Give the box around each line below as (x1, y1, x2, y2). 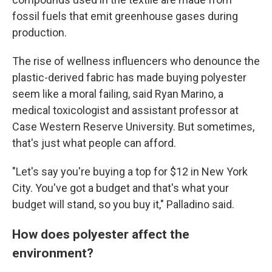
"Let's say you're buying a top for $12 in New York (12, 165, 248, 178)
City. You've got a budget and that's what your (12, 182, 229, 194)
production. (12, 26, 67, 39)
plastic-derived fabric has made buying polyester (12, 71, 246, 84)
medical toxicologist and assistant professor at (12, 104, 239, 117)
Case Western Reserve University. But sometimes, (12, 120, 254, 133)
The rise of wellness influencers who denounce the (12, 55, 260, 67)
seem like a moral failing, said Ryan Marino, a (12, 87, 223, 100)
